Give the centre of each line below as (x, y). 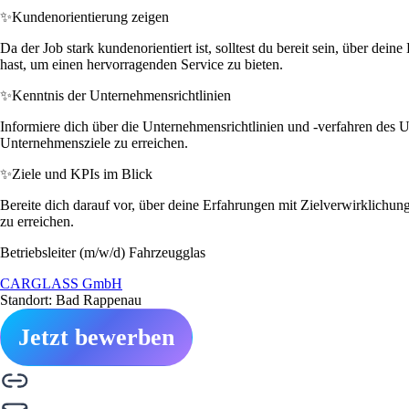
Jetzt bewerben (96, 337)
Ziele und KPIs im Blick (82, 173)
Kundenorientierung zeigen (90, 16)
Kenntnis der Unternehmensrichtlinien (121, 95)
